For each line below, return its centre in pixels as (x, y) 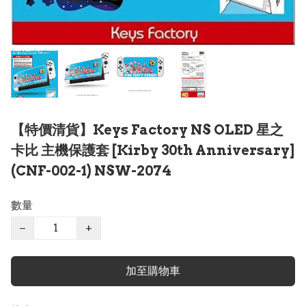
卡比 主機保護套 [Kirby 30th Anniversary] (153, 151)
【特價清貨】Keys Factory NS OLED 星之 (147, 130)
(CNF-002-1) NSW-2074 (91, 171)
